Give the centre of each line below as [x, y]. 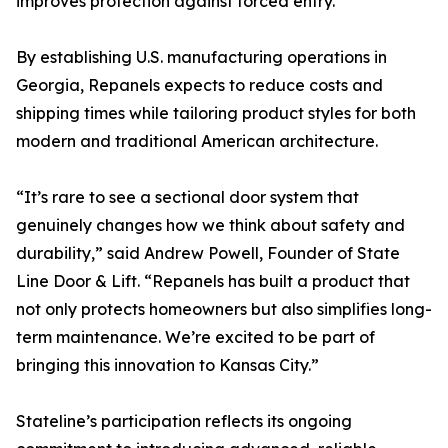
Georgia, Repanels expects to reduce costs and [199, 85]
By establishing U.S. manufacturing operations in [201, 57]
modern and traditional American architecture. [197, 141]
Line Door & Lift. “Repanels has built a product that [213, 281]
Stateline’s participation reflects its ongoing [184, 421]
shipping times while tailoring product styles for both [216, 113]
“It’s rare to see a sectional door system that [187, 197]
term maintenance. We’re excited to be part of [195, 337]
